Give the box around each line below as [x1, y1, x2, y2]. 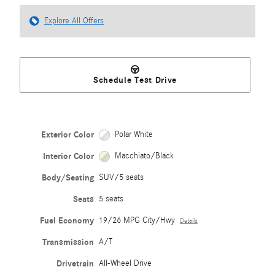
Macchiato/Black [114, 151, 174, 161]
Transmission [42, 237, 95, 248]
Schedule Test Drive [93, 75, 177, 86]
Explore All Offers [44, 15, 104, 26]
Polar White [114, 130, 153, 140]
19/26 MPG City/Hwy [99, 215, 176, 226]
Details [180, 217, 198, 225]
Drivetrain [56, 258, 95, 269]
